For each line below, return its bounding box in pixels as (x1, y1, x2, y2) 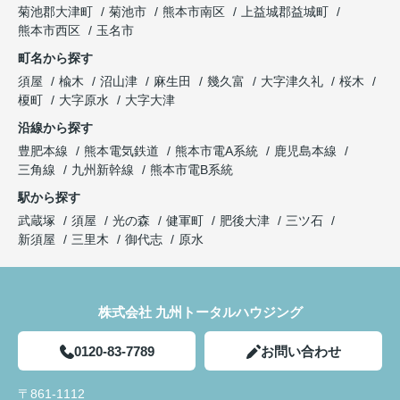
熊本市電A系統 (175, 143, 262, 158)
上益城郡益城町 (241, 4, 329, 19)
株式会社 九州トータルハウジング (97, 304, 303, 320)
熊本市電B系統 (150, 162, 233, 177)
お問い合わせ (260, 343, 341, 359)
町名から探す (18, 50, 93, 65)
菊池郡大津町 (18, 4, 93, 19)
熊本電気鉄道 (84, 143, 162, 158)
